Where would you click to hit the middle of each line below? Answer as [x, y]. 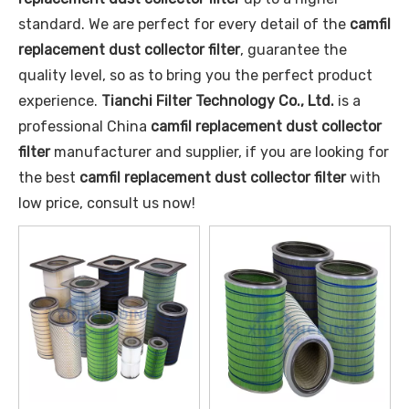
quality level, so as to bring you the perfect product [195, 75]
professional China [84, 126]
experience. [60, 101]
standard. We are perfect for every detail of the [184, 24]
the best [49, 178]
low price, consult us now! [107, 203]
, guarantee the [294, 50]
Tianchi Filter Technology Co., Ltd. [218, 101]
